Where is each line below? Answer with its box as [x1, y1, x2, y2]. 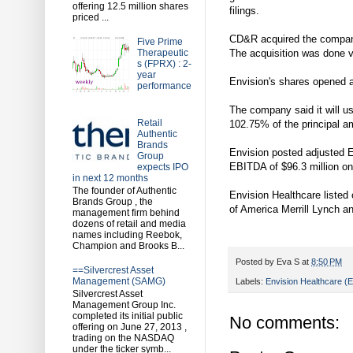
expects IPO [136, 161, 188, 173]
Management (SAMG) [72, 275, 165, 287]
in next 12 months [72, 172, 148, 184]
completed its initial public [72, 310, 183, 322]
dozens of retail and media [72, 218, 186, 230]
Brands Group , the [72, 196, 153, 208]
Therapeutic [136, 46, 188, 58]
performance [136, 80, 191, 91]
